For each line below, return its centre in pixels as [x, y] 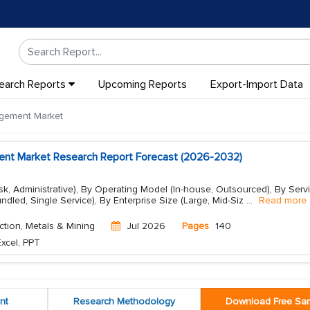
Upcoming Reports [142, 84]
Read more [283, 200]
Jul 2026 [146, 226]
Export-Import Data [256, 84]
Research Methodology [124, 301]
